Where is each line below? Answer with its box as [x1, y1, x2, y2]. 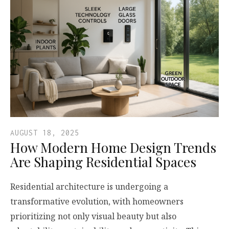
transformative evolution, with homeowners [10, 196, 184, 208]
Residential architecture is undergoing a [10, 181, 168, 193]
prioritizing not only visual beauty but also [10, 211, 176, 222]
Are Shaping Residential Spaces [10, 153, 196, 171]
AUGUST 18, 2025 [10, 128, 79, 138]
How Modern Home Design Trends [10, 139, 216, 157]
